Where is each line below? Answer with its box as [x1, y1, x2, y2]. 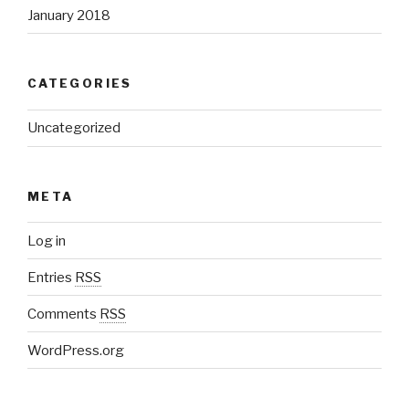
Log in [27, 232, 66, 249]
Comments [27, 305, 100, 322]
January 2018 [27, 6, 110, 24]
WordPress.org [27, 341, 124, 359]
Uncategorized [27, 120, 121, 137]
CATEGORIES [27, 76, 132, 91]
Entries [27, 268, 75, 286]
